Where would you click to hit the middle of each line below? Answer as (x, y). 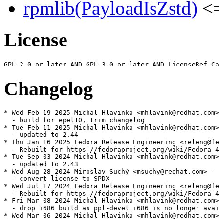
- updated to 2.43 (41, 164)
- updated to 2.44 (41, 135)
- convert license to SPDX (57, 179)
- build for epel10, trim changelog (74, 120)
